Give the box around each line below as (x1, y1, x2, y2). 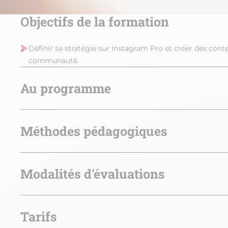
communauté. (28, 55, 79, 65)
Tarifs (20, 208, 57, 225)
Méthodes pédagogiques (20, 122, 167, 139)
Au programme (20, 79, 111, 97)
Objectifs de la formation (20, 13, 169, 30)
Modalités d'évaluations (20, 165, 165, 182)
